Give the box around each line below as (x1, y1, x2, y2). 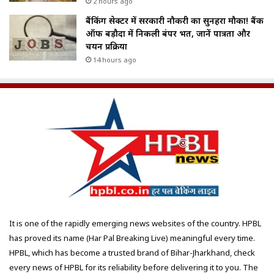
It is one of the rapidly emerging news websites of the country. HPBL (9, 218, 261, 229)
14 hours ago (93, 55, 136, 65)
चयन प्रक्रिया (86, 40, 127, 53)
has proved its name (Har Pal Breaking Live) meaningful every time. (9, 232, 255, 244)
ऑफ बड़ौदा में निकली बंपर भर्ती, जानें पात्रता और (86, 28, 250, 40)
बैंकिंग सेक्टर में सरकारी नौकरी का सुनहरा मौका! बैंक (86, 15, 264, 27)
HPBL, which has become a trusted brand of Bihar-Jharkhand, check (9, 247, 255, 259)
